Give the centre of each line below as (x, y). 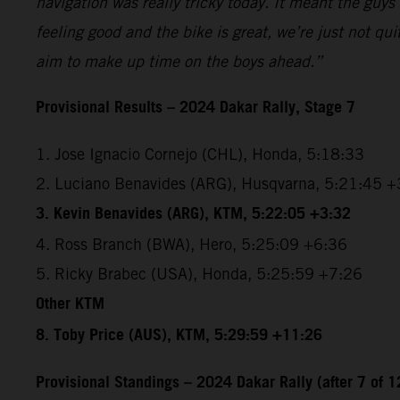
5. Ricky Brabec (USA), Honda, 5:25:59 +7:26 (199, 273)
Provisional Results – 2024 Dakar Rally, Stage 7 (196, 108)
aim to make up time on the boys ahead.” (179, 61)
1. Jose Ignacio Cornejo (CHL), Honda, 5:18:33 (200, 154)
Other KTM (70, 304)
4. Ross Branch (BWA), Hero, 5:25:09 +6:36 (192, 244)
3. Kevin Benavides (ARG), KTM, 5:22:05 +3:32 (193, 214)
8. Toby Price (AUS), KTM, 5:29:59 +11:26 (179, 335)
